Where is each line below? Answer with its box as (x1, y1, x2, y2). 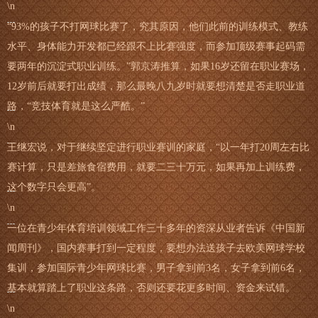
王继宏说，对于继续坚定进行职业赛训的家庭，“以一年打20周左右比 (7, 142, 309, 153)
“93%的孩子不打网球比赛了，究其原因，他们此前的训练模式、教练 (7, 21, 308, 32)
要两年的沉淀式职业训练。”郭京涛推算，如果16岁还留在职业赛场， (7, 61, 309, 72)
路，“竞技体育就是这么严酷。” (7, 101, 145, 111)
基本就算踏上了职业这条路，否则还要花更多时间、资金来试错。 (7, 283, 295, 293)
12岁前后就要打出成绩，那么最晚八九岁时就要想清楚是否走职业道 (7, 81, 305, 92)
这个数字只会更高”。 (7, 182, 101, 192)
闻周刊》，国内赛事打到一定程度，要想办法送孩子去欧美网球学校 (7, 243, 305, 253)
